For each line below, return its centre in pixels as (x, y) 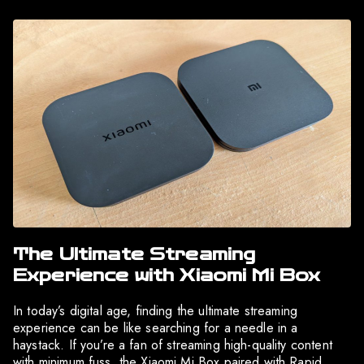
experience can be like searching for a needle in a (156, 327)
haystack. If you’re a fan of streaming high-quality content (173, 344)
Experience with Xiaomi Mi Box (167, 275)
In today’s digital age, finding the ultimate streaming (156, 310)
